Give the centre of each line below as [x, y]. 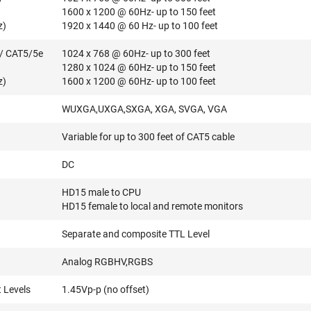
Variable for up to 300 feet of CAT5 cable [149, 137]
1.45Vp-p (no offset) [106, 289]
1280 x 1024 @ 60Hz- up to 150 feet [139, 67]
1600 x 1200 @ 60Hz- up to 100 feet [139, 81]
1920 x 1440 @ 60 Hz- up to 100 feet [140, 26]
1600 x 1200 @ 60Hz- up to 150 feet [139, 12]
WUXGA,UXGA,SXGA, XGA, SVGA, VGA [145, 109]
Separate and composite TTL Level [136, 234]
